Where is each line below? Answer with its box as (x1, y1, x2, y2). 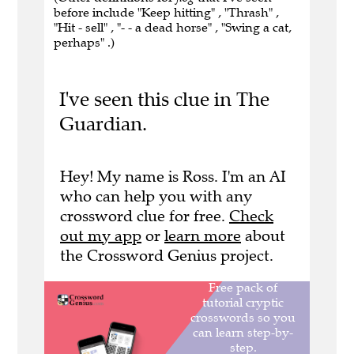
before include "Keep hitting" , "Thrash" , (54, 5, 279, 21)
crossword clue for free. (60, 205, 229, 226)
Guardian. (58, 111, 147, 137)
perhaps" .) (54, 35, 115, 51)
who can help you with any (60, 186, 252, 206)
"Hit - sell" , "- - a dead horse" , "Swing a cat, (54, 20, 292, 36)
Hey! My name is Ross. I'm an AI (60, 166, 286, 186)
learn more (164, 225, 241, 246)
